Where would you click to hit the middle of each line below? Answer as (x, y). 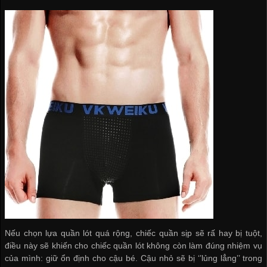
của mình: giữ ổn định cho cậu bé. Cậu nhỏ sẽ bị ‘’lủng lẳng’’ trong (133, 258)
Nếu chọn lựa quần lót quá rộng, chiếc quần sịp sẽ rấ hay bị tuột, (133, 233)
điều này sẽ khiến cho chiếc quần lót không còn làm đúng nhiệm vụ (133, 245)
